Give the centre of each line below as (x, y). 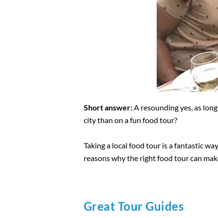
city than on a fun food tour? (130, 120)
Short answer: (108, 107)
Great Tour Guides (134, 206)
